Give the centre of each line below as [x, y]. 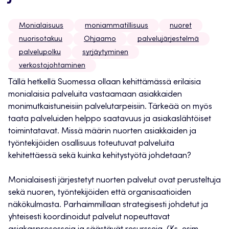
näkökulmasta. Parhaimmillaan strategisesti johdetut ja [108, 205]
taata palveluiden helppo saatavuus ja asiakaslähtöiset [110, 119]
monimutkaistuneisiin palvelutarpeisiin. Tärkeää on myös [110, 107]
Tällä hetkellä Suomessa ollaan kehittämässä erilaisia [105, 83]
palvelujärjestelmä [168, 40]
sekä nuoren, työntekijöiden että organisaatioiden [100, 193]
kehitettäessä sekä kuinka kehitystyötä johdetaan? [100, 156]
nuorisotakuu [41, 40]
